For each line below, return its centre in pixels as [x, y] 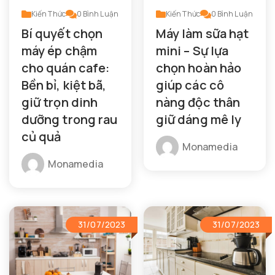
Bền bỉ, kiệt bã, [64, 85]
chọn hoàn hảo [199, 68]
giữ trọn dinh [60, 102]
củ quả [41, 136]
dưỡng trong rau [70, 119]
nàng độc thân [198, 102]
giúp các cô [190, 85]
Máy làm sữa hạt [203, 33]
